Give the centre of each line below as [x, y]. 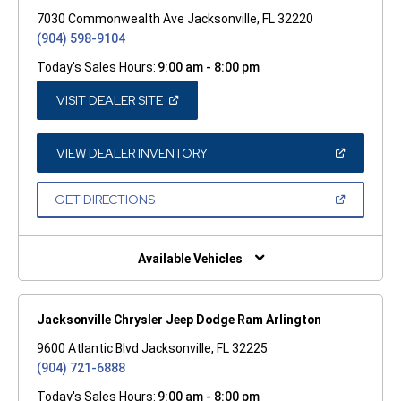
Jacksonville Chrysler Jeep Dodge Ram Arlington [179, 320]
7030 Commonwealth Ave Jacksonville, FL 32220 [175, 18]
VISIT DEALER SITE [109, 100]
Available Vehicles [190, 259]
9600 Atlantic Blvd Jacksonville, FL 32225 [152, 349]
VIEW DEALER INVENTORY [132, 153]
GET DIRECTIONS [104, 199]
